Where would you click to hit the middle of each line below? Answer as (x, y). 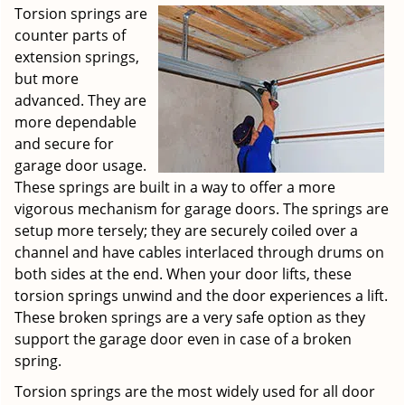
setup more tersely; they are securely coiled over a (186, 231)
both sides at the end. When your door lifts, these (183, 274)
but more (47, 79)
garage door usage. (80, 165)
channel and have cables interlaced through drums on (199, 252)
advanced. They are (80, 100)
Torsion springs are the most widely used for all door (195, 391)
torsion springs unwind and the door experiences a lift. (201, 296)
